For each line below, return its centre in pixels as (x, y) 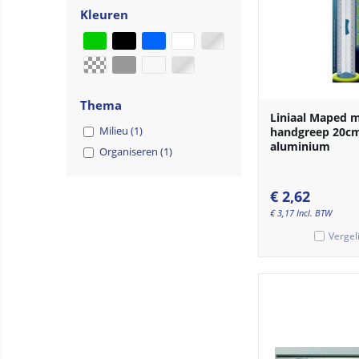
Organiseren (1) (136, 152)
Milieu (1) (121, 131)
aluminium (300, 146)
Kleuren (104, 14)
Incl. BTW (314, 212)
